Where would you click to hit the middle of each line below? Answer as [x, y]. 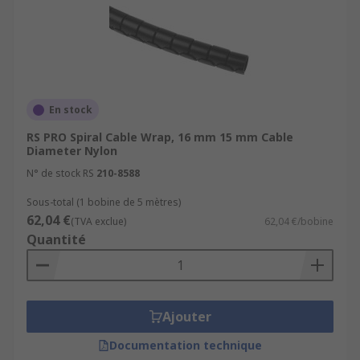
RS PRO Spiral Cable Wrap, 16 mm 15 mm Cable [160, 137]
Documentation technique [186, 345]
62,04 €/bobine [299, 221]
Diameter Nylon [72, 151]
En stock [71, 110]
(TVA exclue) [98, 221]
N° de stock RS [60, 173]
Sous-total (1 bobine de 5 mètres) [104, 202]
